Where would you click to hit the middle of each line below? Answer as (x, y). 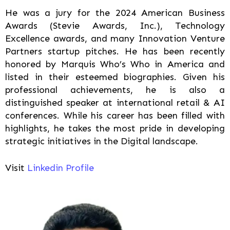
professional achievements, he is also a (115, 90)
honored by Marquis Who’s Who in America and (115, 64)
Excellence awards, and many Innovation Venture (115, 39)
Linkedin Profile (61, 168)
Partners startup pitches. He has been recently (115, 52)
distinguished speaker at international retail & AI (115, 103)
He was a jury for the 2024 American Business (115, 13)
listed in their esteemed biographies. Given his (115, 77)
